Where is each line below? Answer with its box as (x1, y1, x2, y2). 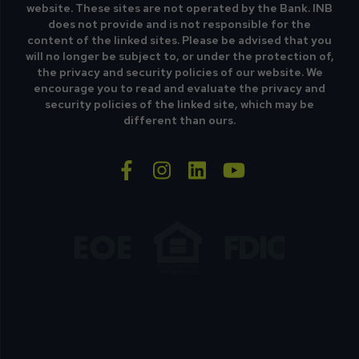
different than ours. (123, 113, 236, 127)
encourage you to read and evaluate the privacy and (34, 81, 325, 95)
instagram (169, 152, 270, 179)
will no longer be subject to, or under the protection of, (25, 49, 334, 63)
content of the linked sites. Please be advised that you (27, 33, 332, 47)
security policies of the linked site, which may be (45, 97, 314, 111)
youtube (244, 152, 328, 179)
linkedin (204, 152, 281, 179)
